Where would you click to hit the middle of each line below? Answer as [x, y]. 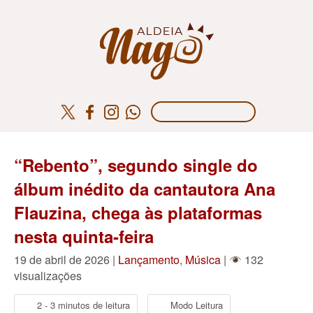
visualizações [48, 276]
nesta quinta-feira [84, 236]
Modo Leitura [197, 305]
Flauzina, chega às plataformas [138, 212]
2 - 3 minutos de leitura [83, 305]
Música [203, 260]
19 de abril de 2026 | [66, 260]
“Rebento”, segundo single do [136, 165]
